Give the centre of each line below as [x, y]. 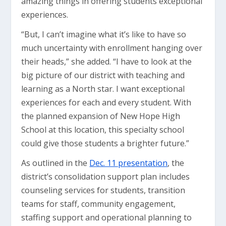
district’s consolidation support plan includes [106, 176]
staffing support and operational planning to [107, 217]
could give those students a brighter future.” [105, 143]
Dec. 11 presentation [129, 163]
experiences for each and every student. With [106, 102]
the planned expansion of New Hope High [101, 116]
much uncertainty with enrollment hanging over [112, 48]
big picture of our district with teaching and [103, 75]
